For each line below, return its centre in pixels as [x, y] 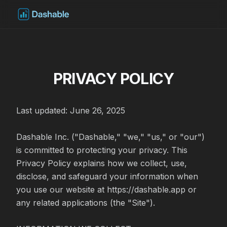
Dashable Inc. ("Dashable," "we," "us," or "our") [110, 137]
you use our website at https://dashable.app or [106, 190]
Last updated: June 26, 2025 [71, 110]
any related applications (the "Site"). [86, 203]
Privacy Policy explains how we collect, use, [102, 163]
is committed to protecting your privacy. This [102, 150]
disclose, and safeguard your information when [107, 176]
